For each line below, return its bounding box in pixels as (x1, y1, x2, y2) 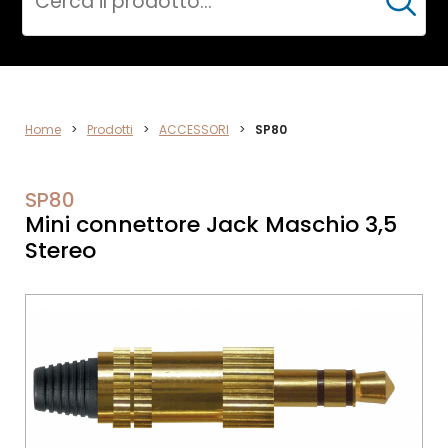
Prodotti (87, 121, 133, 138)
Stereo (25, 235, 96, 266)
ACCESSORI (159, 121, 229, 138)
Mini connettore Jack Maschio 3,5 (25, 209, 397, 240)
